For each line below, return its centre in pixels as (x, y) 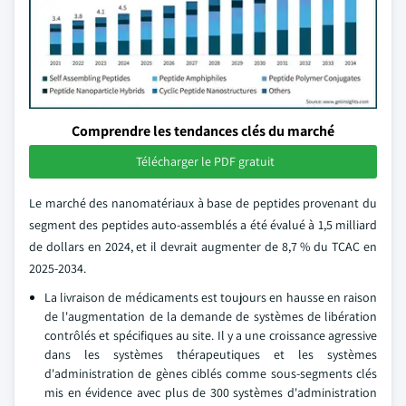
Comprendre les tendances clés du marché (203, 131)
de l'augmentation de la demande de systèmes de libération (211, 316)
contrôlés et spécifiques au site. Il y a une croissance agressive (211, 335)
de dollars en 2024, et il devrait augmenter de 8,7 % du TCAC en (203, 246)
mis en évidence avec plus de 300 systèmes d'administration (211, 392)
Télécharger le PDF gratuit (205, 161)
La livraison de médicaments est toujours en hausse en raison (211, 297)
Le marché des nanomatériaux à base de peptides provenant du (203, 203)
